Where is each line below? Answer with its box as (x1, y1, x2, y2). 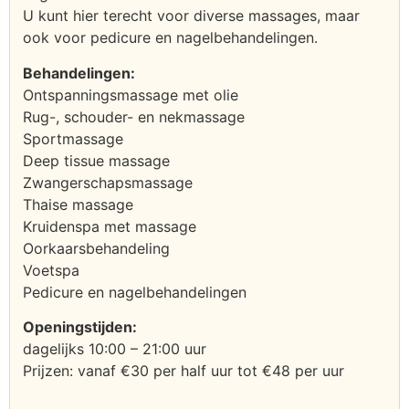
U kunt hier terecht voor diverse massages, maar (23, 6, 360, 26)
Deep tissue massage (23, 151, 170, 170)
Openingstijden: (23, 318, 137, 337)
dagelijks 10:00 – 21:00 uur (23, 340, 206, 359)
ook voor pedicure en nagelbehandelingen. (23, 28, 318, 47)
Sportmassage (23, 129, 123, 148)
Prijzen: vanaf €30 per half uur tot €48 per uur (23, 362, 344, 381)
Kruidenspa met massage (23, 216, 196, 236)
